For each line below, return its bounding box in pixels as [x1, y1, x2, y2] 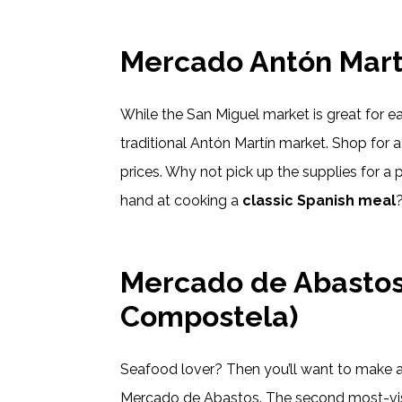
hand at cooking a [120, 192, 243, 210]
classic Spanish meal [242, 192, 397, 210]
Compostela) [120, 300, 299, 334]
